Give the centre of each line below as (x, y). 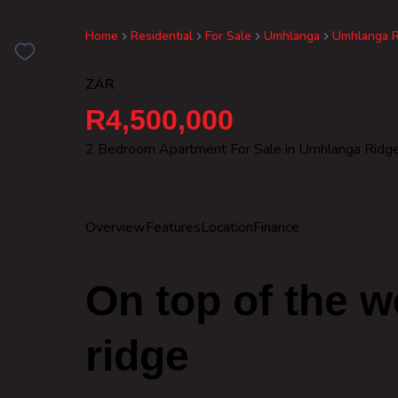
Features (173, 227)
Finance (276, 227)
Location (227, 227)
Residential (162, 36)
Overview (115, 227)
